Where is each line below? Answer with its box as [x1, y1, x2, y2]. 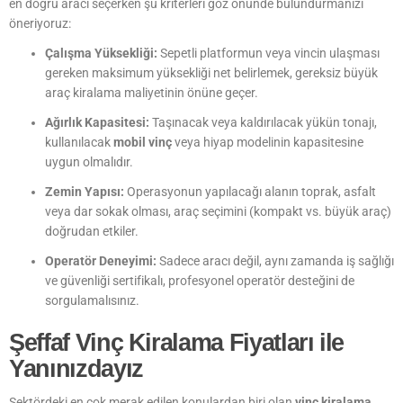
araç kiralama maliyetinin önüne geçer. [45, 85, 258, 100]
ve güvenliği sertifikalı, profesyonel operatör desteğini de [45, 273, 354, 288]
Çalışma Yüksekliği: [45, 45, 157, 60]
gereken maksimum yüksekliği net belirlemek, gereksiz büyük [45, 65, 378, 80]
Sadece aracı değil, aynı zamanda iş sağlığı [157, 253, 394, 268]
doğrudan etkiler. [45, 223, 139, 238]
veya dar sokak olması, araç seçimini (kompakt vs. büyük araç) [45, 203, 391, 219]
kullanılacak [45, 134, 113, 149]
